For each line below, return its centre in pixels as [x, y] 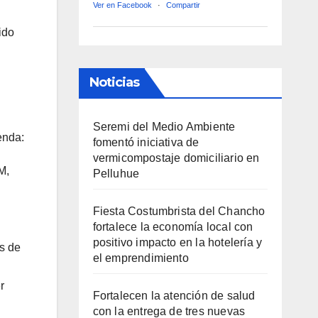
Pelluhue [116, 174]
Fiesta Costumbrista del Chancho [179, 212]
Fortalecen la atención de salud [174, 296]
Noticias [114, 83]
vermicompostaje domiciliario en [176, 158]
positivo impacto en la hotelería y [177, 243]
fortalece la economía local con [173, 227]
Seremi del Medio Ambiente [164, 127]
